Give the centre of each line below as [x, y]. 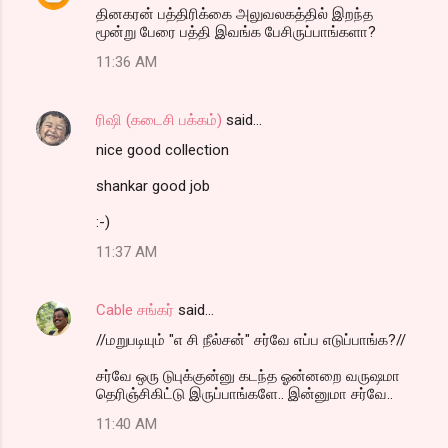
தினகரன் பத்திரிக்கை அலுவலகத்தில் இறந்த [234, 13]
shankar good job [153, 185]
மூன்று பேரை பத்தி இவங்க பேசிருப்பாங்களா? [236, 31]
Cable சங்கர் [135, 309]
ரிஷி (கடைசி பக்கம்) [159, 119]
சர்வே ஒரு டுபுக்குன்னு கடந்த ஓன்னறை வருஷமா [248, 375]
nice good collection [162, 149]
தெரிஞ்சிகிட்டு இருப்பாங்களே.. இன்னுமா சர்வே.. [244, 393]
